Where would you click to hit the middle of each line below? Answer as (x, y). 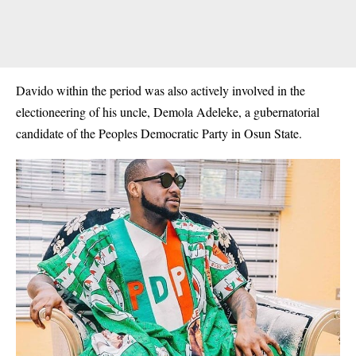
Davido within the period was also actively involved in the (161, 90)
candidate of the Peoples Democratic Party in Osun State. (159, 133)
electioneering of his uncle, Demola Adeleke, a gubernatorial (168, 111)
